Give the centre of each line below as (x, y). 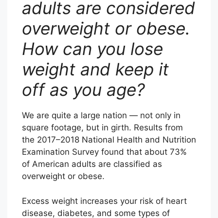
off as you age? (83, 90)
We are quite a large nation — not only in (101, 116)
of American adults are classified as (92, 164)
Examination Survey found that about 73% (104, 152)
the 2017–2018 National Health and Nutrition (109, 140)
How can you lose (92, 49)
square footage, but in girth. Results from (102, 128)
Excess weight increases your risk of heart (104, 201)
